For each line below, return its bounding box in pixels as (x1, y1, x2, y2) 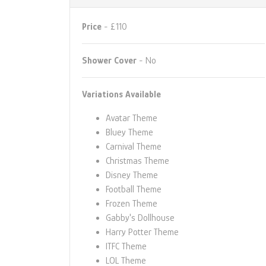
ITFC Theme (106, 240, 147, 252)
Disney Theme (106, 169, 158, 180)
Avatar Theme (106, 112, 157, 123)
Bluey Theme (106, 126, 153, 138)
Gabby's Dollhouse (106, 212, 175, 223)
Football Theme (106, 183, 161, 195)
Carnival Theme (106, 141, 161, 152)
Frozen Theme (106, 198, 157, 209)
